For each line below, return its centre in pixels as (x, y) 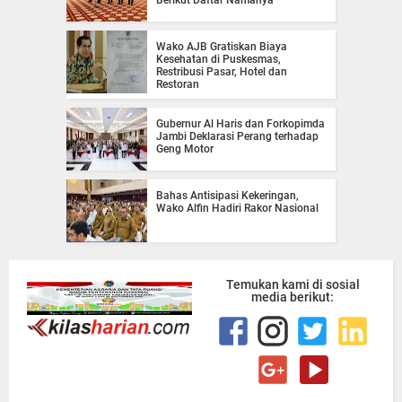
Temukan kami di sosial (293, 284)
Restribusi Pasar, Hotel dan (222, 72)
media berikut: (293, 297)
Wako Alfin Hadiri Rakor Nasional (237, 208)
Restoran (178, 84)
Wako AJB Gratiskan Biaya (222, 47)
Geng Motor (185, 149)
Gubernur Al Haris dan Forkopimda (240, 124)
